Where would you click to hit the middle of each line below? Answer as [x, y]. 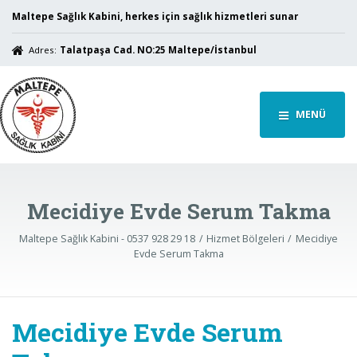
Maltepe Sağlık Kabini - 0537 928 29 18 [108, 239]
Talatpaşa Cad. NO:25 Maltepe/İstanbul [158, 49]
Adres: [43, 49]
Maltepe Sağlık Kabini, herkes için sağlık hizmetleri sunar [155, 16]
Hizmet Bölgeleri [245, 239]
